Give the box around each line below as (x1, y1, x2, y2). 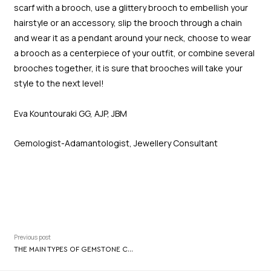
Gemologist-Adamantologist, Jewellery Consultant (13, 137, 218, 149)
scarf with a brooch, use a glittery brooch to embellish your (13, 2, 248, 14)
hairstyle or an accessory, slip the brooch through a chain (13, 17, 242, 29)
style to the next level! (13, 77, 104, 90)
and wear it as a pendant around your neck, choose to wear (13, 32, 251, 44)
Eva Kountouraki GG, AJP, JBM (13, 107, 127, 119)
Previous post (13, 233, 51, 242)
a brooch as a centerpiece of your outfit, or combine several (13, 47, 255, 59)
